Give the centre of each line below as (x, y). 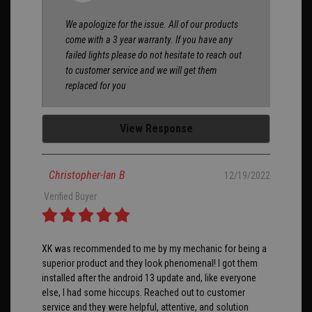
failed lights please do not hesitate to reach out (154, 55)
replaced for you (96, 86)
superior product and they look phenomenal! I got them (150, 264)
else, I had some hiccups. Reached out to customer (143, 293)
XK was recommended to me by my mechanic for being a (154, 249)
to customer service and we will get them (141, 71)
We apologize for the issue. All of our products (152, 25)
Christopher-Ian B (87, 175)
